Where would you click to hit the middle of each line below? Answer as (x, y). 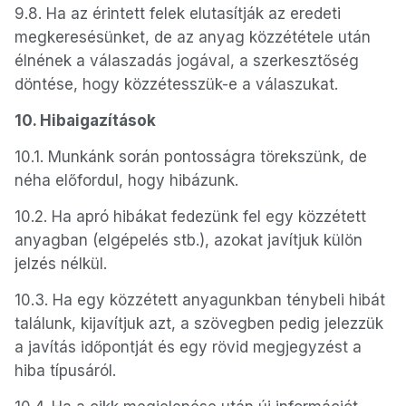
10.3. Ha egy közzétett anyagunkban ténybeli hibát (200, 300)
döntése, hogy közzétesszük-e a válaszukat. (176, 84)
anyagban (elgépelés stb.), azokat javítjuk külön (188, 240)
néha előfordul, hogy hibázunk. (126, 180)
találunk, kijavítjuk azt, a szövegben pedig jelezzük (199, 324)
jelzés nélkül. (61, 264)
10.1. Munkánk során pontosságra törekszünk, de (191, 157)
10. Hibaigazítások (85, 121)
